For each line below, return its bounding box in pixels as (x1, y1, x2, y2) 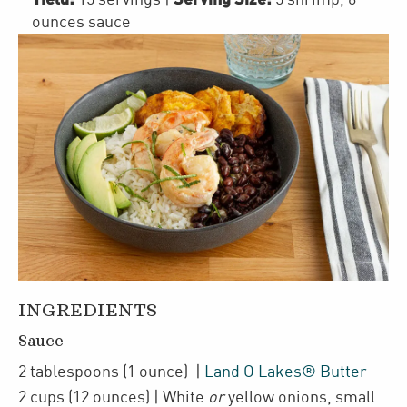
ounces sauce (32, 13, 131, 31)
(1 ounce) (119, 362, 192, 381)
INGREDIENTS (18, 302, 157, 320)
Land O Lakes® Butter (204, 362, 367, 381)
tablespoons (30, 362, 119, 381)
